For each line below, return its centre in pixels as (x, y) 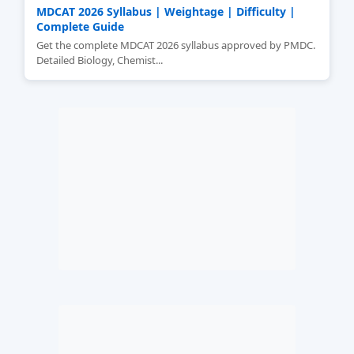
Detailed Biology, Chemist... (100, 60)
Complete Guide (80, 26)
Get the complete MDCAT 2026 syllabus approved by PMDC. (176, 45)
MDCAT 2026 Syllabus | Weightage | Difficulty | (166, 11)
